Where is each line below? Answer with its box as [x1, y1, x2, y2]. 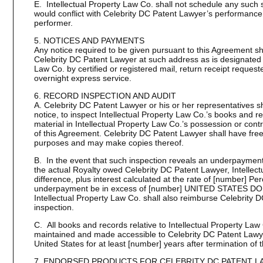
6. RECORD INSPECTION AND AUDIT [33, 91, 176, 100]
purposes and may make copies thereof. [33, 138, 184, 147]
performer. [33, 18, 73, 28]
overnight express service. [33, 73, 131, 83]
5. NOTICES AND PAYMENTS [33, 36, 144, 45]
